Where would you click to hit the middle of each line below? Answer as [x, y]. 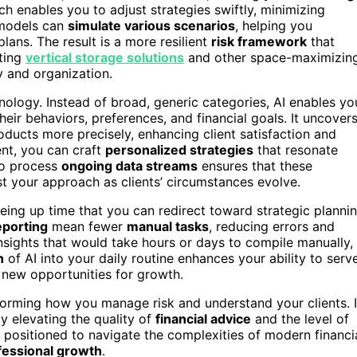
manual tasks [168, 226]
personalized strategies [179, 149]
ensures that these [255, 165]
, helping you [274, 25]
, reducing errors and [272, 226]
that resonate [296, 149]
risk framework [259, 41]
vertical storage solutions [105, 57]
